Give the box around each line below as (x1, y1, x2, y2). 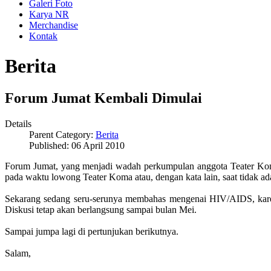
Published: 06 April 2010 (29, 140, 125, 151)
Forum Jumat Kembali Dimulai (5, 90, 202, 106)
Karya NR (29, 9, 69, 20)
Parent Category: (29, 129, 96, 140)
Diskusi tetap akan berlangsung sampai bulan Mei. (5, 204, 197, 215)
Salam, (5, 247, 31, 258)
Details (5, 118, 31, 129)
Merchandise (29, 20, 78, 31)
